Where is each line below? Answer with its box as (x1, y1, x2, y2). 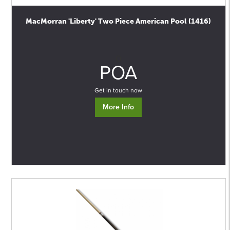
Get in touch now (94, 87, 143, 94)
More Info (103, 103, 135, 111)
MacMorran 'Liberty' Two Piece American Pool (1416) (26, 17, 212, 26)
